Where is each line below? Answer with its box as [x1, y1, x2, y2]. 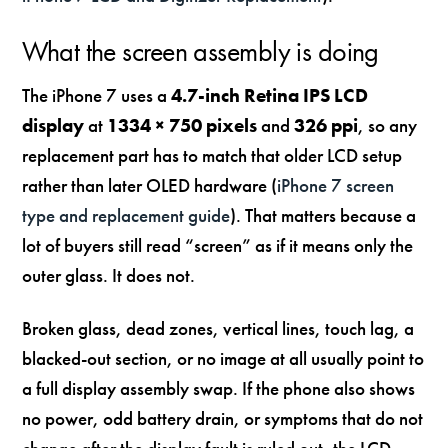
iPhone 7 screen [277, 172, 395, 198]
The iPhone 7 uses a [22, 82, 172, 108]
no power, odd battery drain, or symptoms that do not [22, 405, 424, 431]
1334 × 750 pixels [107, 112, 258, 138]
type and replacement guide [22, 202, 231, 228]
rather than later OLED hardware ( [22, 172, 278, 198]
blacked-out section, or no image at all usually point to [22, 345, 425, 371]
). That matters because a [230, 202, 417, 228]
